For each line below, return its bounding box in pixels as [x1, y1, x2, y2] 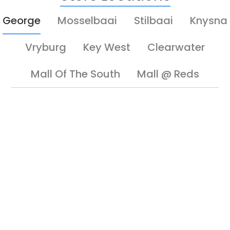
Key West [83, 40, 130, 54]
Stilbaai [134, 13, 173, 28]
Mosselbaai [57, 13, 117, 28]
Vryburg [25, 40, 66, 54]
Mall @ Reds [137, 66, 199, 81]
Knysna [190, 13, 227, 28]
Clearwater [147, 40, 205, 54]
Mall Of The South [31, 66, 120, 81]
